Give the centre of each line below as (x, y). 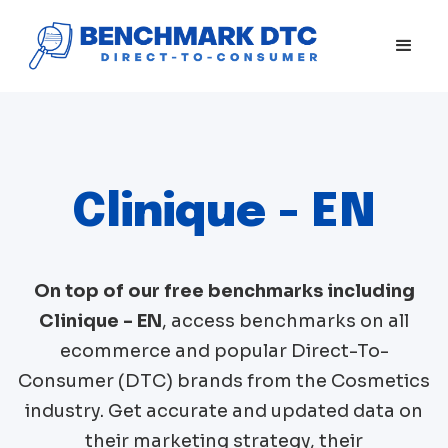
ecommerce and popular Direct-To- (224, 350)
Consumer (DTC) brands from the (174, 380)
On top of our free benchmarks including (224, 290)
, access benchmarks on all (285, 320)
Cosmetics (380, 380)
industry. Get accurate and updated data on (224, 410)
